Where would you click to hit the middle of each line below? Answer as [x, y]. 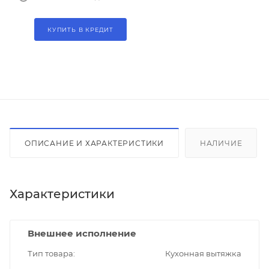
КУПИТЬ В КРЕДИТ [80, 29]
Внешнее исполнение [82, 233]
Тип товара [50, 253]
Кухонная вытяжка [203, 253]
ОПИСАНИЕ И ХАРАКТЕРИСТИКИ [94, 143]
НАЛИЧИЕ [221, 143]
